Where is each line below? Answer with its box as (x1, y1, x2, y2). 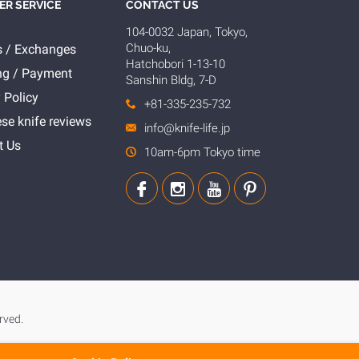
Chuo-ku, (125, 41, 171, 55)
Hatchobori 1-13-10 (125, 57, 225, 71)
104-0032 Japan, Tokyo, (125, 25, 248, 39)
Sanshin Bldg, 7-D (125, 73, 216, 87)
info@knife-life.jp (143, 121, 230, 135)
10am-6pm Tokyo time (143, 145, 260, 159)
